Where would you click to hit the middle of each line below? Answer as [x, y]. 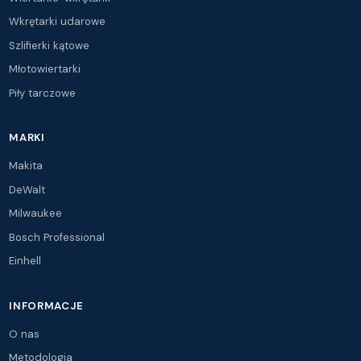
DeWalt [27, 189]
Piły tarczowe [43, 93]
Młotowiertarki [45, 69]
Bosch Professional [57, 237]
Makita [26, 166]
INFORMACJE [46, 305]
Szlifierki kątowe [50, 45]
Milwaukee [36, 214]
